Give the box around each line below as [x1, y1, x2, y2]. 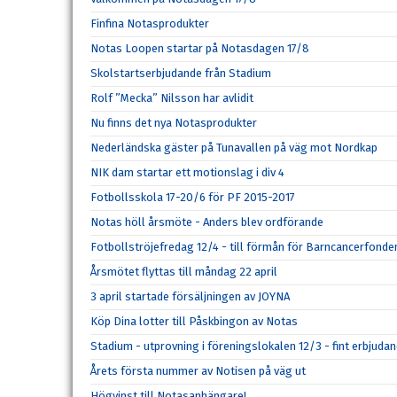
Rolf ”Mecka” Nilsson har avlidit [90, 91, 253, 105]
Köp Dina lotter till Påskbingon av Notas [90, 315, 298, 329]
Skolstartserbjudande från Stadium [90, 66, 271, 81]
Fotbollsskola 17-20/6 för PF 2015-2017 [90, 191, 295, 205]
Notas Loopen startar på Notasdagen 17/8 [90, 42, 309, 56]
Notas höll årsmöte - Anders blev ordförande [90, 215, 323, 230]
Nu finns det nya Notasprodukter [90, 116, 257, 130]
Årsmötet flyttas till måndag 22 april [90, 265, 277, 279]
